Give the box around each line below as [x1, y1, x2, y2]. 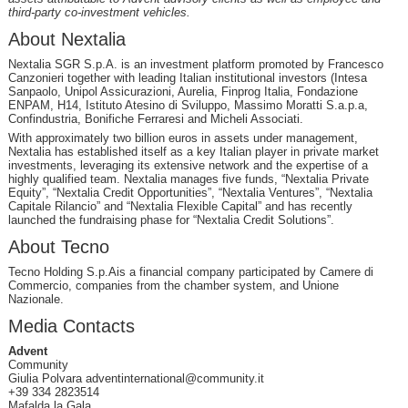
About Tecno [7, 236, 109, 257]
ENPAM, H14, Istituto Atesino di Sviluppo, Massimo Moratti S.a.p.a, [7, 97, 368, 112]
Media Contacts [7, 315, 135, 336]
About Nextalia [7, 28, 126, 49]
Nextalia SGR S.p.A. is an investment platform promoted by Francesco [7, 56, 383, 71]
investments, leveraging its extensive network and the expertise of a [7, 158, 368, 172]
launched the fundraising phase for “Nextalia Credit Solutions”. [7, 212, 334, 227]
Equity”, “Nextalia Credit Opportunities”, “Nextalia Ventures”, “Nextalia [7, 185, 372, 199]
